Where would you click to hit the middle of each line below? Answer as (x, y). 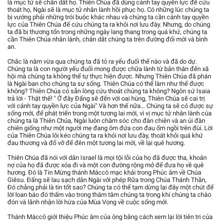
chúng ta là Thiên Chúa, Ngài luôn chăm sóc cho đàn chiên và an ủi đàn (106, 121)
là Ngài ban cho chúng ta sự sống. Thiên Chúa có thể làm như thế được (106, 84)
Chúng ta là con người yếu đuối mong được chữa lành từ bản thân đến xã (108, 69)
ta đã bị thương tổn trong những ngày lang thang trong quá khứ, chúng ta (107, 32)
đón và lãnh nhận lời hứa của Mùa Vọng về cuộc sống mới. (88, 202)
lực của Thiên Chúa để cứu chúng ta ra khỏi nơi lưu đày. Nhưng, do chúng (109, 25)
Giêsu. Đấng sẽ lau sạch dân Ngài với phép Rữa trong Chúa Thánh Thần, (107, 180)
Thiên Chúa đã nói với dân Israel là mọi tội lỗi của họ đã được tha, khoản (107, 158)
